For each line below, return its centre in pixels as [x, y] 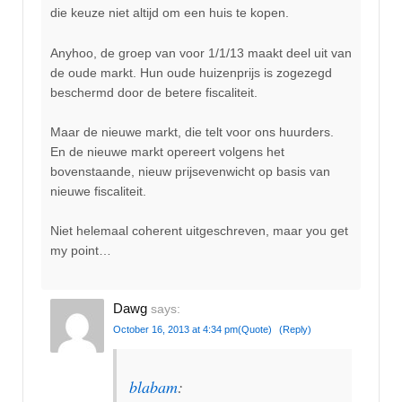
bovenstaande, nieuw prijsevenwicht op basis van [190, 171]
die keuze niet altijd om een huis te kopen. [170, 13]
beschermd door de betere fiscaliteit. [154, 92]
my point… [81, 251]
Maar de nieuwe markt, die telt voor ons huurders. [192, 132]
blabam [153, 386]
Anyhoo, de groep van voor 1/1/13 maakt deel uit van [201, 52]
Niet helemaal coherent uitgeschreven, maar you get [199, 231]
